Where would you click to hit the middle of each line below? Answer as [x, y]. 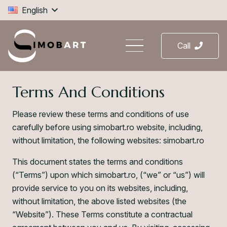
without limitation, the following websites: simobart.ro [108, 140]
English [35, 10]
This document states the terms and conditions [98, 162]
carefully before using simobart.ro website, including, [107, 127]
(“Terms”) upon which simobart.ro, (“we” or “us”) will [108, 175]
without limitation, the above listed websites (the [99, 201]
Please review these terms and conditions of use [101, 114]
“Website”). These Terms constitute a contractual [102, 214]
